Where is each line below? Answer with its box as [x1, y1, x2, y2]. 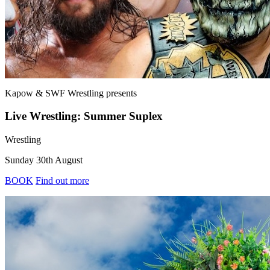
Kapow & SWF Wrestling [5, 87, 104, 98]
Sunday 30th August [5, 155, 83, 166]
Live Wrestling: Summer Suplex [5, 110, 163, 123]
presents [106, 87, 137, 98]
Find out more [36, 175, 89, 186]
